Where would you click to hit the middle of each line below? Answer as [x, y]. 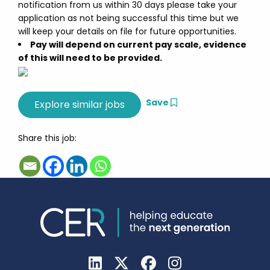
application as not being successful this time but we [128, 18]
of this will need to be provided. [90, 58]
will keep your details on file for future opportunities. [127, 31]
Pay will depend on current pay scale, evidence [138, 45]
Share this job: [47, 138]
